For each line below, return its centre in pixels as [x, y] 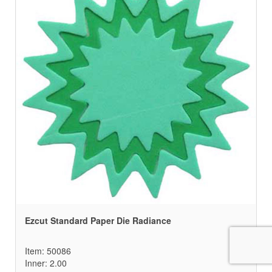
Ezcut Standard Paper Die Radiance [98, 221]
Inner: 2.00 [46, 263]
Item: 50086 [48, 251]
